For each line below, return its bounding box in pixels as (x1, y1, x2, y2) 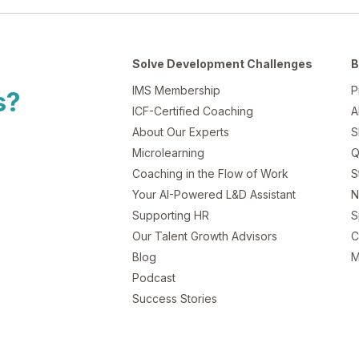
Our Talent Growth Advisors (132, 229, 277, 243)
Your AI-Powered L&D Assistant (132, 188, 296, 201)
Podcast (132, 271, 175, 284)
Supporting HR (132, 208, 209, 222)
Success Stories (132, 292, 217, 305)
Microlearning (132, 146, 204, 159)
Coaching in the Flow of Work (132, 167, 288, 180)
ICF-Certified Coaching (132, 104, 253, 118)
